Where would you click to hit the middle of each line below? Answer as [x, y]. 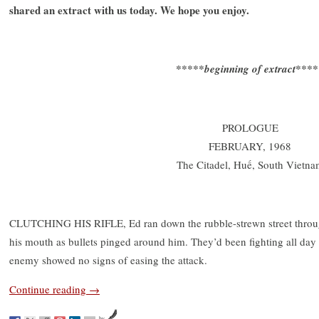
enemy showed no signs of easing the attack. [108, 260]
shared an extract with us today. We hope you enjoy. [129, 10]
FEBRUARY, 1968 [250, 146]
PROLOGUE [250, 127]
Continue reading [49, 289]
